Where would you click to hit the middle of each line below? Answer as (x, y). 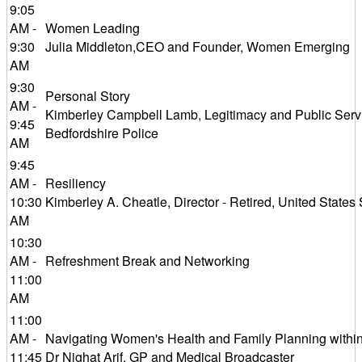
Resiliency (76, 183)
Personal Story (88, 96)
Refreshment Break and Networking (147, 261)
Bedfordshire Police (102, 133)
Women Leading (93, 28)
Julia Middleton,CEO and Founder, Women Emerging (198, 46)
